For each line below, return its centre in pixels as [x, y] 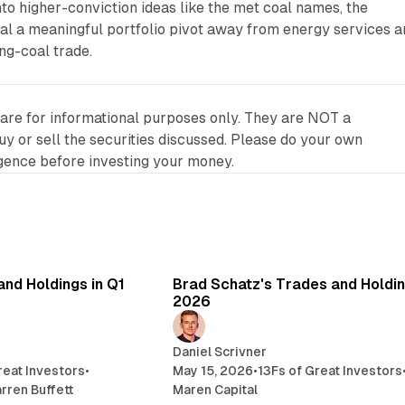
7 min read [102, 254]
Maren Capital [215, 390]
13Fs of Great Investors [330, 371]
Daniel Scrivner [220, 352]
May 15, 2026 [213, 371]
